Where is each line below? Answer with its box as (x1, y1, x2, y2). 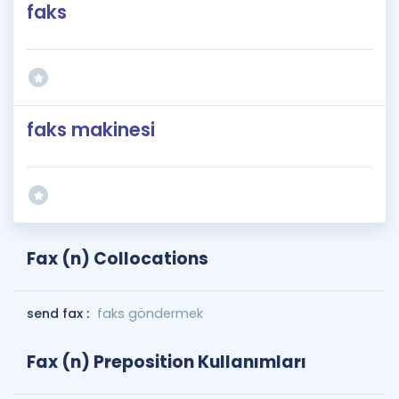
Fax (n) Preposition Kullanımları (27, 350, 306, 374)
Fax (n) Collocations (27, 247, 208, 271)
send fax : (27, 305, 93, 322)
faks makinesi (27, 117, 155, 142)
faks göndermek (97, 305, 203, 322)
